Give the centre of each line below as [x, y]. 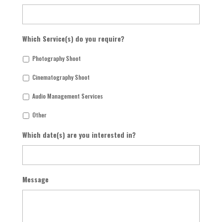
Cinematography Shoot [61, 77]
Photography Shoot [56, 58]
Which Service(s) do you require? [73, 38]
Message [35, 179]
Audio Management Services [67, 96]
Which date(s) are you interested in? [79, 135]
